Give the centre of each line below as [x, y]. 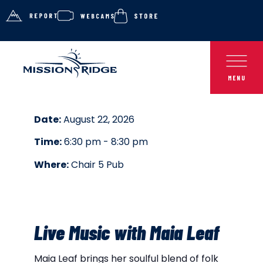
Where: [51, 164]
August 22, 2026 [98, 119]
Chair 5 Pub [96, 164]
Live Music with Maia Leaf [127, 232]
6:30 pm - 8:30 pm [105, 142]
